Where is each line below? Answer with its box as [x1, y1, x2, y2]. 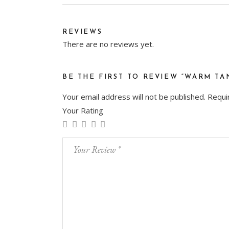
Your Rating [62, 105, 103, 116]
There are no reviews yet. [62, 38, 154, 49]
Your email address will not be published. [62, 91, 205, 102]
